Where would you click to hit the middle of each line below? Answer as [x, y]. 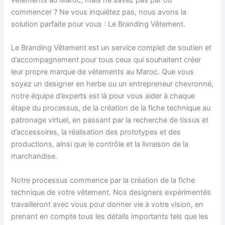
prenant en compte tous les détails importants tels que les [110, 216]
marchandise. [34, 156]
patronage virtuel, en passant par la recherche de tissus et [110, 120]
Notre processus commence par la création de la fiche [103, 180]
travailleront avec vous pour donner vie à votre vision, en [107, 204]
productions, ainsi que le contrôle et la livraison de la [100, 144]
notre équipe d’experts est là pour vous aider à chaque [103, 96]
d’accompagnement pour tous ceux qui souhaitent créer [106, 60]
